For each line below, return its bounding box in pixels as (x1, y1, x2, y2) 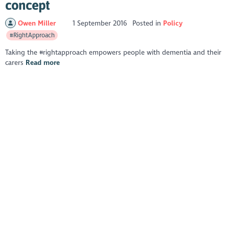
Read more (26, 58, 60, 67)
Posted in (132, 18, 163, 28)
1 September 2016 (71, 18, 129, 28)
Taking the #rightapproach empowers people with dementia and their (5, 48, 222, 57)
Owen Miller (17, 18, 58, 28)
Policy (163, 18, 182, 28)
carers (5, 58, 26, 67)
